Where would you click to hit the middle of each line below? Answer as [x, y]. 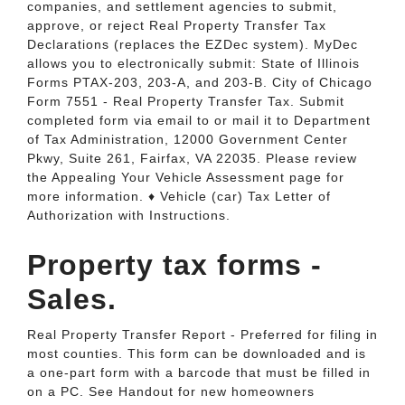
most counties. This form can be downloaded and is [197, 353]
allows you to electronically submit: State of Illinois [193, 63]
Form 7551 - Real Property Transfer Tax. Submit [186, 101]
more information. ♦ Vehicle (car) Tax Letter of [179, 196]
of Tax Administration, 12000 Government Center [188, 139]
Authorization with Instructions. [129, 215]
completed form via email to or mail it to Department [199, 120]
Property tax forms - [174, 265]
